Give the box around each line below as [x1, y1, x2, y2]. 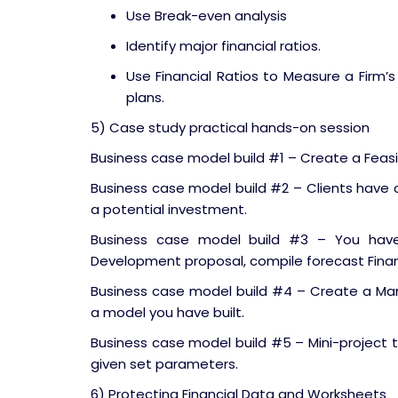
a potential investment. [91, 200, 247, 219]
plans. [126, 88, 164, 107]
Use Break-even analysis [126, 6, 287, 25]
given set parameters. [91, 354, 238, 373]
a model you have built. [91, 303, 244, 322]
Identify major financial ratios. [126, 36, 321, 55]
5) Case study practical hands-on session [91, 118, 370, 137]
